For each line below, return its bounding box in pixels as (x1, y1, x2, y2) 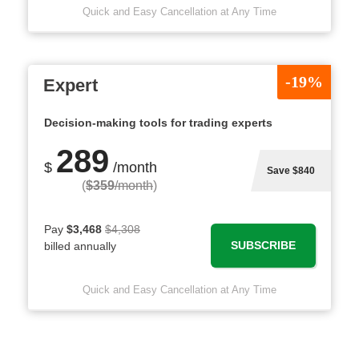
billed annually (44, 239, 116, 252)
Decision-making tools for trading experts (44, 116, 272, 129)
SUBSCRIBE (231, 239, 296, 252)
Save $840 (267, 165, 315, 176)
